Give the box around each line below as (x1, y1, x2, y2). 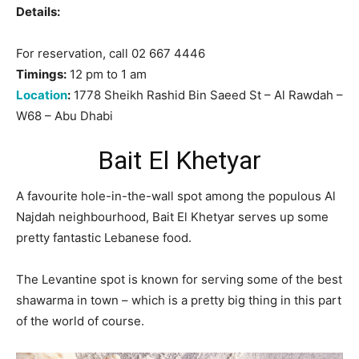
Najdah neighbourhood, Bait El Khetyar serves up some (16, 208, 329, 224)
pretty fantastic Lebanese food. (16, 229, 192, 245)
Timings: (16, 66, 67, 82)
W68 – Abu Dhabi (16, 107, 113, 123)
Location (16, 87, 67, 103)
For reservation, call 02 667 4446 (16, 45, 205, 61)
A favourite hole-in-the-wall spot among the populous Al (16, 188, 336, 204)
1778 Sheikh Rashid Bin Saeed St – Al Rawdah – (71, 87, 343, 103)
